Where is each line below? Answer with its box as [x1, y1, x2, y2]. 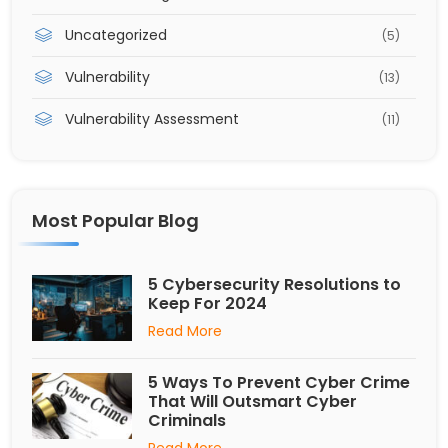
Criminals [148, 408, 226, 432]
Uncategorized [65, 24, 167, 45]
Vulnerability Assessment [65, 108, 239, 129]
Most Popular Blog [32, 207, 199, 233]
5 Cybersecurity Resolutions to [148, 272, 401, 296]
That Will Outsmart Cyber [148, 389, 357, 413]
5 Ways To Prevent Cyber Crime [148, 370, 410, 394]
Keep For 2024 [148, 291, 267, 315]
